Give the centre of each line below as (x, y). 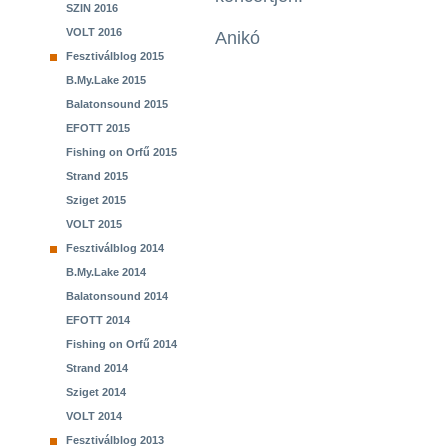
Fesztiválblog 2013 (115, 440)
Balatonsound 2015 (117, 104)
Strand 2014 (97, 368)
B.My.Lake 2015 (106, 80)
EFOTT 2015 (98, 128)
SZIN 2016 (92, 8)
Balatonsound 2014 (117, 296)
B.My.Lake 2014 (106, 272)
